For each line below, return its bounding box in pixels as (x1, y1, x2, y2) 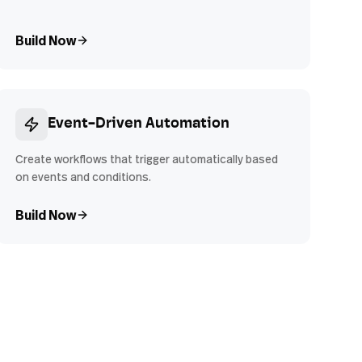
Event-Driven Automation (47, 116, 229, 132)
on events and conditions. (15, 169, 151, 184)
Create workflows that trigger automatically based (15, 151, 278, 166)
